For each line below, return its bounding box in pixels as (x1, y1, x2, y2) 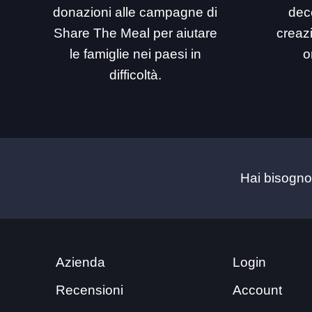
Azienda (55, 254, 105, 270)
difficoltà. (109, 67, 162, 82)
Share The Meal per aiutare (53, 25, 217, 40)
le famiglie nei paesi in (69, 46, 201, 61)
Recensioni (55, 282, 123, 297)
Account (233, 282, 283, 297)
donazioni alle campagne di (53, 4, 218, 19)
